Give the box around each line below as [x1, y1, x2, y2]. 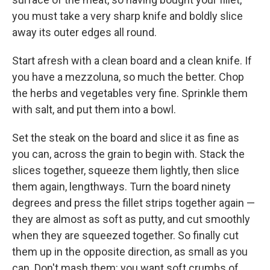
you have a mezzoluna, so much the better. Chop [12, 70, 244, 83]
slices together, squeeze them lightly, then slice [12, 163, 239, 177]
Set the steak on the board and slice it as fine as [12, 131, 239, 144]
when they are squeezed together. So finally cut [12, 228, 239, 242]
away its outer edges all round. [12, 25, 157, 39]
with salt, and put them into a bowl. [12, 102, 176, 116]
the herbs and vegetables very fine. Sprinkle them [12, 86, 248, 99]
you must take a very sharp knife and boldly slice [12, 9, 243, 22]
